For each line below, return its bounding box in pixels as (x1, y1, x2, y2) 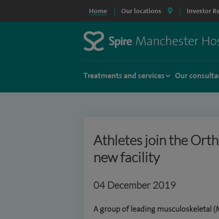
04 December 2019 (93, 179, 176, 191)
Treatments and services (84, 71, 165, 80)
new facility (93, 149, 160, 165)
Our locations (121, 7, 161, 15)
